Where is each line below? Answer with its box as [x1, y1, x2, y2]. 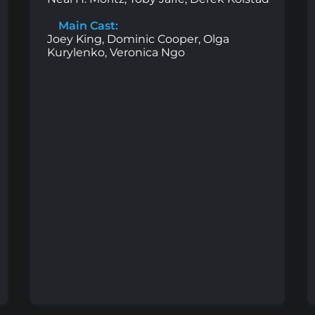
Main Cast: [56, 19, 118, 33]
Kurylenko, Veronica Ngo [47, 46, 185, 60]
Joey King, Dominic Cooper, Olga [47, 32, 229, 46]
